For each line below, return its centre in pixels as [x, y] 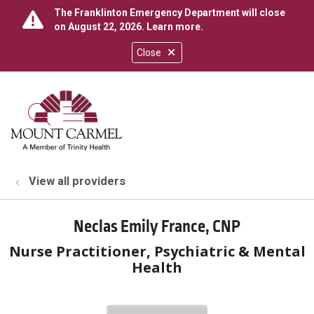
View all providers [77, 181]
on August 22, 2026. [100, 27]
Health [157, 267]
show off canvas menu [176, 113]
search [72, 124]
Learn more [173, 27]
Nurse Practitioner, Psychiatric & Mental [157, 251]
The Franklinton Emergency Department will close [170, 13]
